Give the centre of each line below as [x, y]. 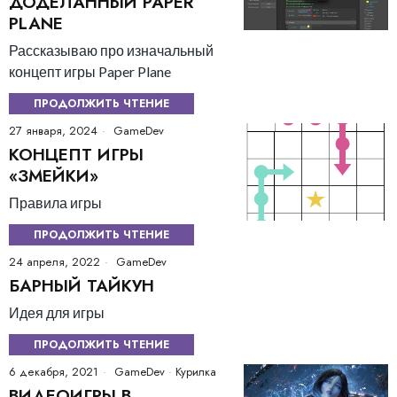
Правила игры [55, 202]
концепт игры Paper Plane [90, 71]
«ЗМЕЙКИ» [54, 175]
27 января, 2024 [53, 130]
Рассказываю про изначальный [111, 50]
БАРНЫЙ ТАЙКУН [82, 285]
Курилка [196, 371]
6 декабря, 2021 [54, 371]
